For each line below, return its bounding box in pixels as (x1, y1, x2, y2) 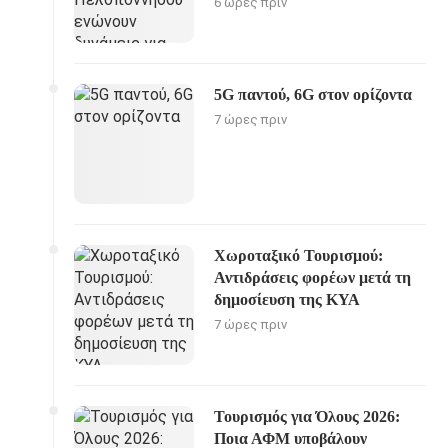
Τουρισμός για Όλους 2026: (214, 408, 401, 425)
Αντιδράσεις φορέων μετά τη (214, 269, 412, 286)
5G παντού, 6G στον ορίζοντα (214, 86, 413, 103)
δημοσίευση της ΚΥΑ (214, 291, 361, 308)
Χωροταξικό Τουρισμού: (214, 247, 384, 264)
